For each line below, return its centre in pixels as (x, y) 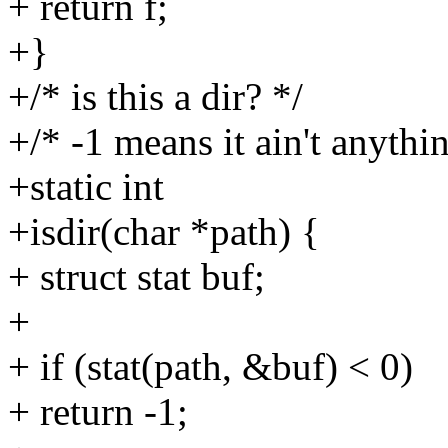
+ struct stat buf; (136, 276)
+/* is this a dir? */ (155, 96)
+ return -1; (98, 411)
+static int (86, 186)
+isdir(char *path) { (164, 231)
